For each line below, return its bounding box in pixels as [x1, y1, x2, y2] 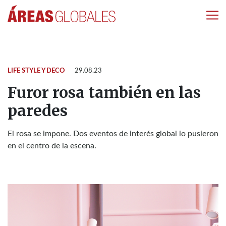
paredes [8, 101, 68, 120]
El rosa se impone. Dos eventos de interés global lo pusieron [8, 130, 218, 138]
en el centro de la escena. [8, 142, 96, 150]
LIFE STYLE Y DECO [8, 68, 65, 74]
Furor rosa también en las [8, 83, 201, 102]
